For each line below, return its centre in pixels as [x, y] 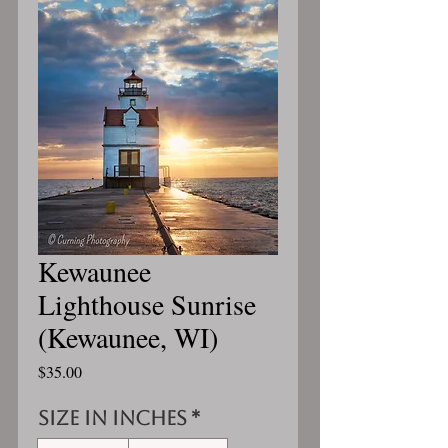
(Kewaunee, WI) [128, 337]
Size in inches [112, 418]
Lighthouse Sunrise [147, 304]
